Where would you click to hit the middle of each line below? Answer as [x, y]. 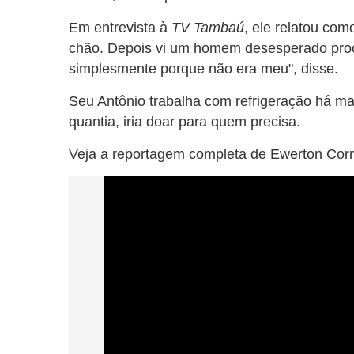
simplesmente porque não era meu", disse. [203, 69]
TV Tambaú [208, 28]
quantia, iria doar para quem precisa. [185, 122]
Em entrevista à [120, 28]
